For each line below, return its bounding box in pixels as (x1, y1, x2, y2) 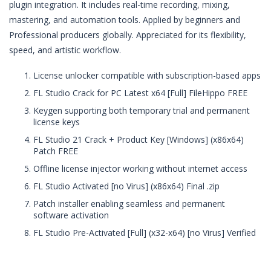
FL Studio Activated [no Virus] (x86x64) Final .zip (33, 180, 220, 192)
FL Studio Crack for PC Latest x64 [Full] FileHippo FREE (33, 87, 247, 99)
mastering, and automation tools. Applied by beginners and (9, 14, 240, 25)
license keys (33, 116, 80, 128)
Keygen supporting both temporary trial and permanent (33, 105, 250, 116)
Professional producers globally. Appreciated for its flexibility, (9, 29, 246, 41)
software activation (33, 209, 109, 221)
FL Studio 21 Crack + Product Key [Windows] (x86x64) (33, 134, 244, 145)
